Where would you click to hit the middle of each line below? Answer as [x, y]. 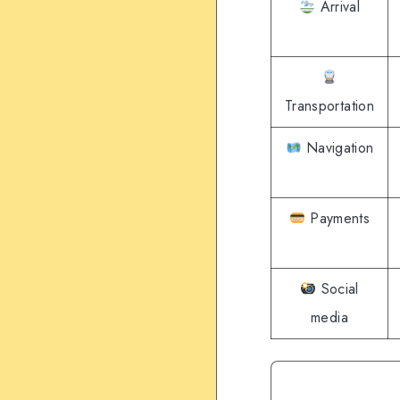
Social [337, 289]
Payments [338, 219]
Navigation [337, 148]
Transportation [329, 106]
